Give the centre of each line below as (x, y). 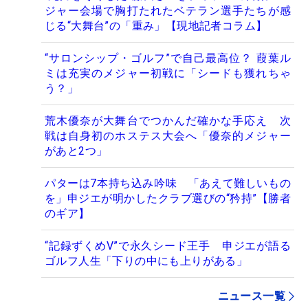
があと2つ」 (76, 151)
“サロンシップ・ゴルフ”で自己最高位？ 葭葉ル (168, 58)
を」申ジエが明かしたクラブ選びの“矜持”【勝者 (168, 198)
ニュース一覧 (251, 296)
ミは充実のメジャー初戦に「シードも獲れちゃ (168, 73)
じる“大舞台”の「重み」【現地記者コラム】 (156, 25)
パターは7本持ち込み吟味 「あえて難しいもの (168, 183)
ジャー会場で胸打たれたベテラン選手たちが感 (168, 10)
